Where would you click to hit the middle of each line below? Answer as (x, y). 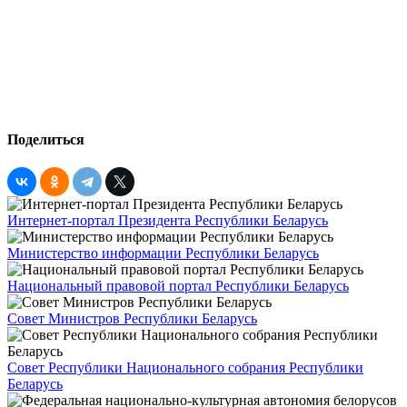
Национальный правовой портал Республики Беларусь (178, 286)
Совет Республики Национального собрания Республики (185, 368)
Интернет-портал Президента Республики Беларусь (168, 221)
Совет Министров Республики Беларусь (132, 319)
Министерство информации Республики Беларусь (163, 253)
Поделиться (46, 139)
